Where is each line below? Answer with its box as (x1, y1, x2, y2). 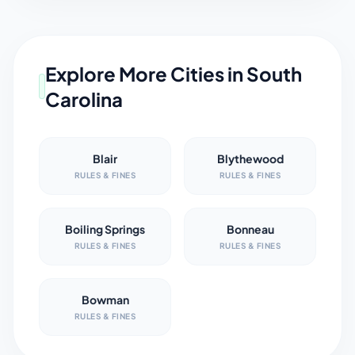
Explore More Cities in (45, 62, 247, 86)
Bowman (81, 292, 129, 307)
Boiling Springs (65, 222, 145, 236)
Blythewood (216, 151, 284, 166)
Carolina (45, 87, 124, 111)
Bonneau (226, 222, 274, 236)
